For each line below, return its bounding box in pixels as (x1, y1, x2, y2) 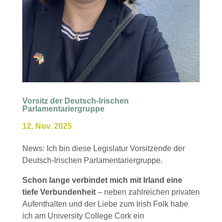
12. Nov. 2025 (22, 121, 72, 130)
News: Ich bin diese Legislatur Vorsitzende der (22, 144, 185, 153)
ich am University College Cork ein (22, 211, 144, 220)
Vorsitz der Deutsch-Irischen (22, 96, 129, 105)
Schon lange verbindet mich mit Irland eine (22, 175, 182, 184)
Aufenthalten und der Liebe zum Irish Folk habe (22, 199, 188, 208)
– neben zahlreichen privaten (95, 187, 200, 196)
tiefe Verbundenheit (22, 187, 96, 196)
